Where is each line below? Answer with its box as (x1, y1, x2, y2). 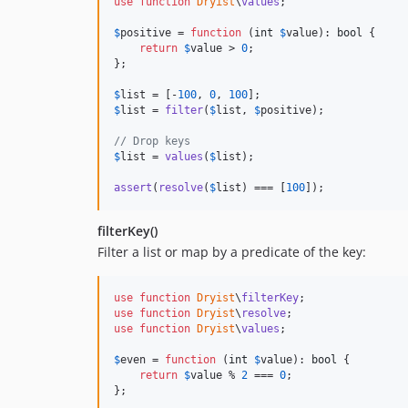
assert (114, 180, 152, 194)
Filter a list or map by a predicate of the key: (97, 242, 366, 260)
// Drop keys (114, 134, 190, 148)
